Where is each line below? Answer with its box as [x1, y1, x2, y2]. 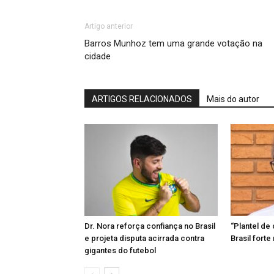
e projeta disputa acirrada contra [84, 234, 204, 243]
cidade [84, 51, 111, 62]
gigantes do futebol [84, 246, 156, 255]
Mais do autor [207, 94, 259, 104]
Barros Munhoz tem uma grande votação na [84, 38, 262, 49]
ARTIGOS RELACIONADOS [92, 94, 192, 104]
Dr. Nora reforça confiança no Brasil [84, 221, 215, 231]
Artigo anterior [84, 22, 133, 31]
